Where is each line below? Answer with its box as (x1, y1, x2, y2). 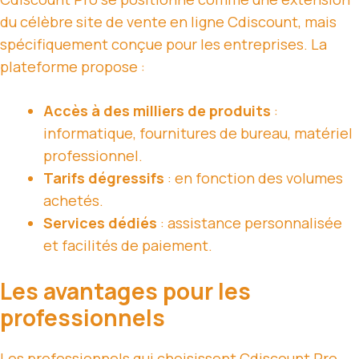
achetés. (43, 191, 103, 211)
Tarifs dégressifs (43, 168, 164, 188)
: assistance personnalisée (157, 213, 342, 233)
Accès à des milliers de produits (43, 101, 271, 121)
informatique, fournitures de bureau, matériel (43, 123, 353, 143)
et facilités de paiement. (43, 236, 212, 256)
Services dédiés (43, 213, 157, 233)
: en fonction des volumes (164, 168, 343, 188)
